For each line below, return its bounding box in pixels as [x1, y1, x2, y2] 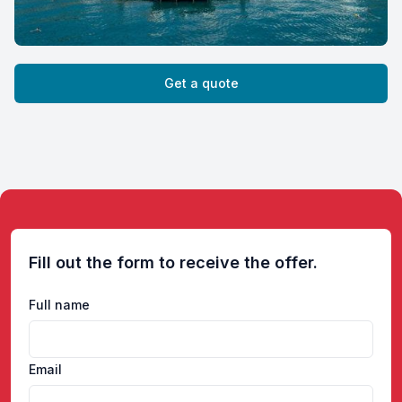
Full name [29, 297, 90, 313]
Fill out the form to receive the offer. [29, 253, 318, 273]
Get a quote [163, 75, 239, 92]
